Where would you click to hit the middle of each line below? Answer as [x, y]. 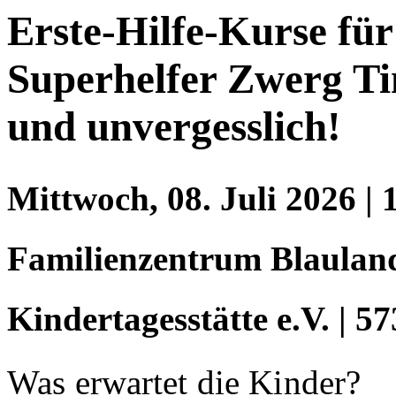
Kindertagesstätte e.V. [168, 319]
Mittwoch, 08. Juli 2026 [186, 199]
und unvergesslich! [174, 126]
